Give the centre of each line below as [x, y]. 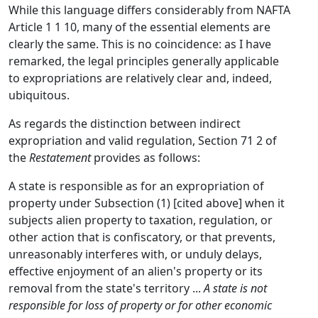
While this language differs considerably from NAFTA [149, 10]
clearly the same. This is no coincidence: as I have [140, 44]
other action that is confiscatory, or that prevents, [142, 237]
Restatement [60, 158]
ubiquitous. [39, 95]
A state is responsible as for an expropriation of [136, 186]
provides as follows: [146, 158]
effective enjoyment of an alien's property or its [136, 271]
